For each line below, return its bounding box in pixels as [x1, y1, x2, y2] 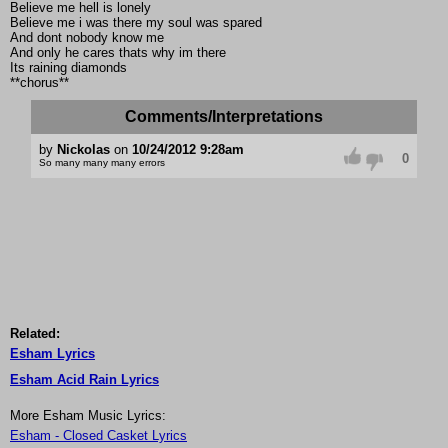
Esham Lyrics [10, 346, 95, 362]
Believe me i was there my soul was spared [10, 15, 262, 31]
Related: [10, 326, 60, 342]
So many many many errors [38, 157, 165, 169]
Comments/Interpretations [124, 108, 323, 126]
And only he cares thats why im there [10, 45, 226, 61]
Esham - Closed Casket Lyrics [10, 428, 187, 444]
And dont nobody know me [10, 30, 164, 46]
